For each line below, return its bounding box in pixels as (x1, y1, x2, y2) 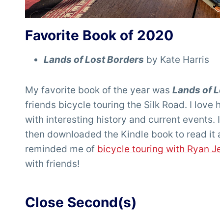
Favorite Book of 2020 (25, 27, 173, 44)
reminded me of (25, 143, 97, 155)
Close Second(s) (25, 194, 137, 211)
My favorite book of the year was (25, 84, 172, 96)
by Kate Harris (146, 54, 209, 66)
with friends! (25, 158, 80, 170)
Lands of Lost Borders (44, 54, 144, 66)
